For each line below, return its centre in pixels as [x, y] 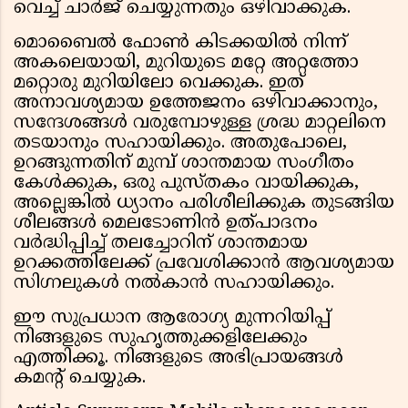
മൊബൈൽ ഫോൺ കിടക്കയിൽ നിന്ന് [180, 44]
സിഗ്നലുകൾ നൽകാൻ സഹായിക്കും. [174, 284]
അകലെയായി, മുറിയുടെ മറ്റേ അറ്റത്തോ [186, 64]
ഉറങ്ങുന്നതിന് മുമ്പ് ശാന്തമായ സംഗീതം [184, 164]
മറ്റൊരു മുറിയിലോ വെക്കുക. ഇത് [159, 84]
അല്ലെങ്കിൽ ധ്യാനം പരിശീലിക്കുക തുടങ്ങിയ [204, 204]
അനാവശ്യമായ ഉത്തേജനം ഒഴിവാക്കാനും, [196, 104]
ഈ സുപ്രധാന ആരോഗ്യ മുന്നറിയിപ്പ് [172, 319]
